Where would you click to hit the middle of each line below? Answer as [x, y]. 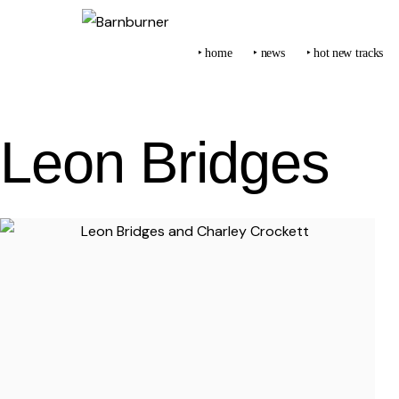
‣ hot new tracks [345, 53]
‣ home [215, 53]
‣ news [269, 53]
